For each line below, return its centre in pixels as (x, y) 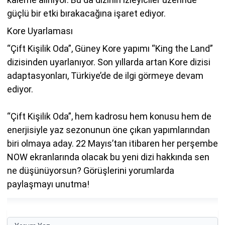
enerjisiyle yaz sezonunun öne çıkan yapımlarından (108, 130)
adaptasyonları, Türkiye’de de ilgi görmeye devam (105, 75)
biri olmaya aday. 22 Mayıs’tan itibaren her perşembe (113, 143)
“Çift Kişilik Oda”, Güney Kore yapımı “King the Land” (110, 48)
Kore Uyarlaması (40, 31)
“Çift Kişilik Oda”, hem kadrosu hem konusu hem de (109, 116)
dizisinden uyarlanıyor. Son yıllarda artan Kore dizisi (109, 62)
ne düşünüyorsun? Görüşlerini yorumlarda (91, 170)
